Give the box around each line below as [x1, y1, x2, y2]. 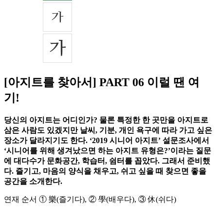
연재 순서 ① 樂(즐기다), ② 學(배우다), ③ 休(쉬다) [4, 195, 176, 204]
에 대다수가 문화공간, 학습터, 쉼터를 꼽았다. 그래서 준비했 [4, 157, 210, 165]
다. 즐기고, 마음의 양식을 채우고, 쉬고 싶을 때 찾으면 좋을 [4, 167, 206, 176]
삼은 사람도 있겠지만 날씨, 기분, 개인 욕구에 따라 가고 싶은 [4, 126, 212, 135]
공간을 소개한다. [4, 177, 62, 186]
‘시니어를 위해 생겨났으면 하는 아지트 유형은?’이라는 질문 [4, 146, 211, 155]
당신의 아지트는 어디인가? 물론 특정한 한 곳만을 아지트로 [4, 116, 208, 125]
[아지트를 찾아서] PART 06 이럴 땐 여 [4, 76, 200, 89]
